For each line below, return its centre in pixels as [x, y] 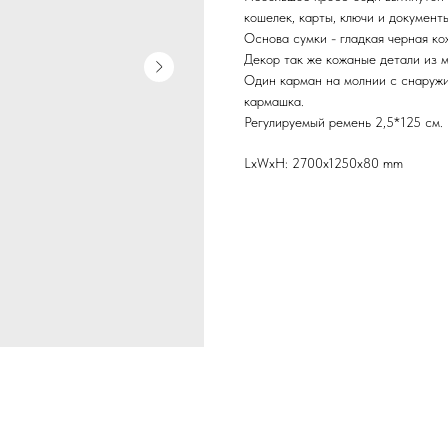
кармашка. [274, 101]
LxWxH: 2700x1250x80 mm [323, 163]
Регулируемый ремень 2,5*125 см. [343, 122]
